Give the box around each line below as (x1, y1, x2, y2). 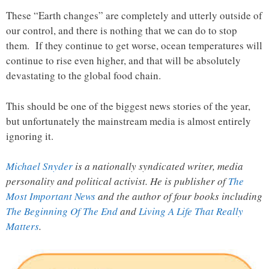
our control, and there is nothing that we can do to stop (6, 23, 237, 38)
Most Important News (6, 189, 95, 204)
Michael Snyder (6, 159, 73, 174)
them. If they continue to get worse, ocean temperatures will (6, 38, 262, 53)
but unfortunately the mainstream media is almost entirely (6, 113, 251, 128)
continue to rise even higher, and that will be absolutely (6, 53, 241, 68)
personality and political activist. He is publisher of (6, 174, 228, 189)
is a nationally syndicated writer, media (73, 159, 243, 174)
